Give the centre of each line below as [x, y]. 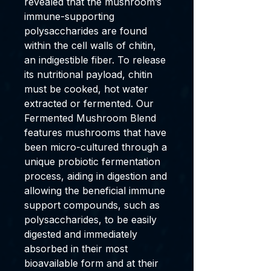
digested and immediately [81, 234]
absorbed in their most [76, 249]
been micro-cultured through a [96, 147]
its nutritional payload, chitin [88, 74]
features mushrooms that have [95, 132]
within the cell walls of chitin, [90, 45]
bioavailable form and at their [91, 263]
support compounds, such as [92, 205]
